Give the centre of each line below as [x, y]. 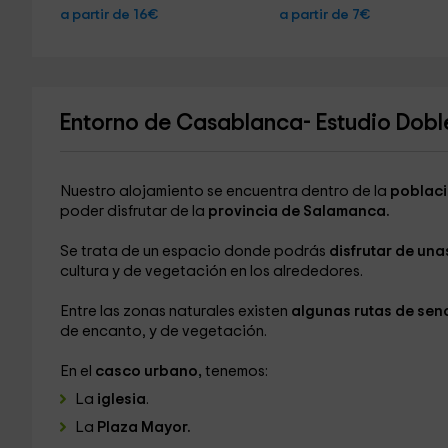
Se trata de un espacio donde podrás [194, 251]
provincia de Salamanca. [297, 211]
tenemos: [234, 371]
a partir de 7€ [325, 15]
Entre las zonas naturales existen [175, 311]
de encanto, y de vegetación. [163, 331]
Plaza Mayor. [143, 427]
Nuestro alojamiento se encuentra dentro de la [223, 191]
